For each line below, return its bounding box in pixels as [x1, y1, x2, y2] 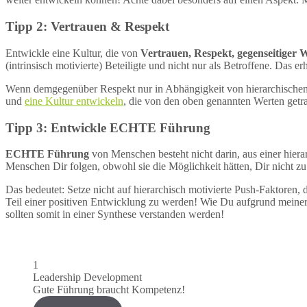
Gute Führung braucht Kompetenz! [33, 284, 185, 296]
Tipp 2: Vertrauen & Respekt [5, 19, 169, 34]
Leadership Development [33, 271, 142, 284]
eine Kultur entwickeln [25, 95, 123, 107]
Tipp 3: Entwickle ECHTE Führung [5, 120, 210, 135]
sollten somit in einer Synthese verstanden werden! [5, 208, 224, 221]
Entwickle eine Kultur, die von [5, 47, 140, 59]
